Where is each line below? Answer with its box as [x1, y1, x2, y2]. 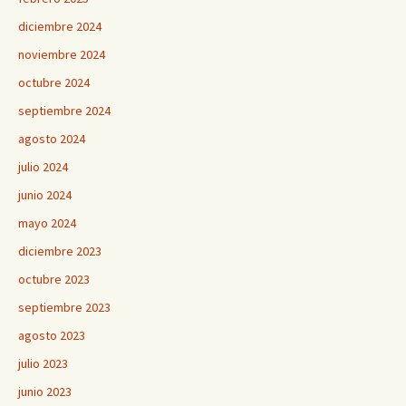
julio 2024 [18, 159, 68, 175]
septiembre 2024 [18, 102, 111, 119]
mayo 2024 [18, 215, 76, 231]
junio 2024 [18, 187, 72, 203]
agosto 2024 [18, 130, 85, 147]
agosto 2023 [18, 327, 85, 343]
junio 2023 [18, 383, 72, 400]
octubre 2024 [18, 74, 90, 91]
